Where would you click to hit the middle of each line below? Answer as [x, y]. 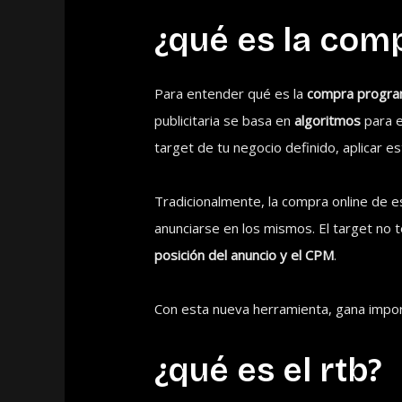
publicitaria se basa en [225, 121]
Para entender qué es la [231, 94]
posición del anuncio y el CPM [245, 255]
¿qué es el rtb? [269, 371]
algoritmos [328, 121]
